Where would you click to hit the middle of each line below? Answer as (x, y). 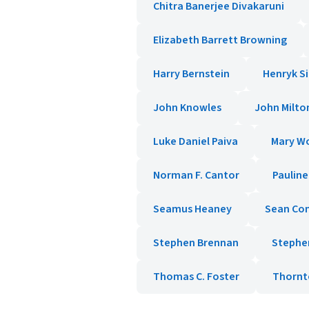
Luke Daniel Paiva (196, 141)
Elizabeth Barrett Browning (220, 40)
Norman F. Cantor (196, 175)
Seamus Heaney (192, 209)
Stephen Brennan (196, 243)
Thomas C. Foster (196, 277)
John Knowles (187, 108)
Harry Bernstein (191, 74)
